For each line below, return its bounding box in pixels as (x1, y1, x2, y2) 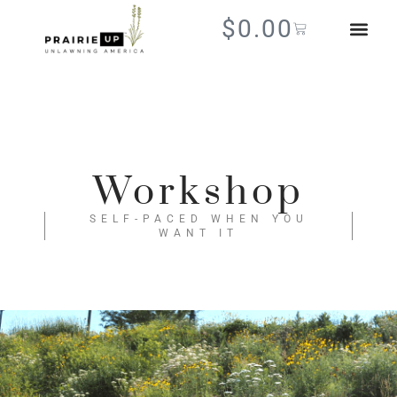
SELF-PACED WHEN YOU (89, 213, 308, 226)
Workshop (92, 168, 305, 217)
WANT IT (159, 227, 238, 240)
